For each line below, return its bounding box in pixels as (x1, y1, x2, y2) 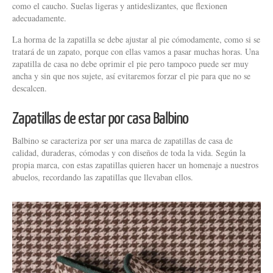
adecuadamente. (12, 12, 66, 24)
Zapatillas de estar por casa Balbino (12, 108, 188, 127)
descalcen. (12, 82, 47, 94)
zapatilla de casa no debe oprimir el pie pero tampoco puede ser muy (12, 58, 249, 69)
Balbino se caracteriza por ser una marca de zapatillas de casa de (12, 135, 233, 146)
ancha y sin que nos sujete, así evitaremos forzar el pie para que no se (12, 70, 250, 82)
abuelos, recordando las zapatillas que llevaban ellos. (12, 171, 193, 183)
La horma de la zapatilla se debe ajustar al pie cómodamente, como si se (12, 34, 260, 45)
